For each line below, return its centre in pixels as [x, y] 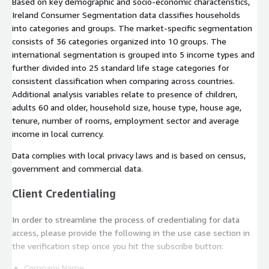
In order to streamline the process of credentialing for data [126, 219]
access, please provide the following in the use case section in [131, 232]
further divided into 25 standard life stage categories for [121, 67]
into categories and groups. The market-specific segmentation [132, 28]
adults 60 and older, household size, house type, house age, [127, 107]
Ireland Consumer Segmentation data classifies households [126, 14]
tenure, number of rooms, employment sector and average [125, 120]
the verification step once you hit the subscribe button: [118, 246]
